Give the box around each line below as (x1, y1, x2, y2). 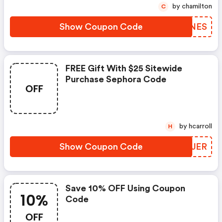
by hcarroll (189, 123, 212, 130)
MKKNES (167, 22, 207, 31)
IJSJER (177, 142, 207, 151)
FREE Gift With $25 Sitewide (65, 64, 182, 73)
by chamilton (182, 3, 212, 10)
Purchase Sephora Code (65, 75, 166, 84)
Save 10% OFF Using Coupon (65, 184, 185, 193)
